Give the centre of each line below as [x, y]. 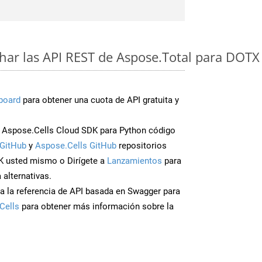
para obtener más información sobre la [96, 206]
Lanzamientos [135, 161]
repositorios [142, 145]
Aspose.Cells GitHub [76, 145]
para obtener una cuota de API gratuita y [100, 100]
